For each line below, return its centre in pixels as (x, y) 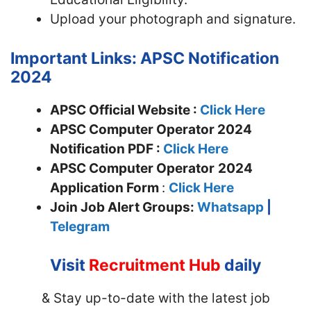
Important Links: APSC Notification (145, 58)
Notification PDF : (107, 149)
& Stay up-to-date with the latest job (155, 298)
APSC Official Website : (125, 110)
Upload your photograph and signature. (173, 19)
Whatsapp (230, 207)
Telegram (80, 226)
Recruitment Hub (155, 265)
